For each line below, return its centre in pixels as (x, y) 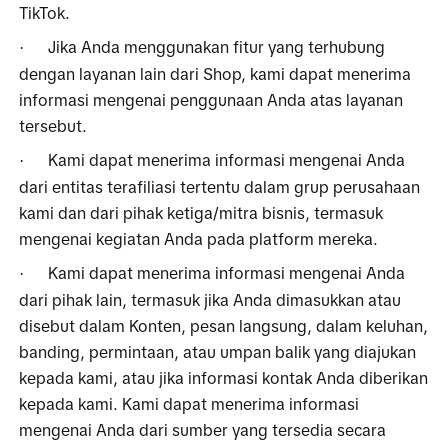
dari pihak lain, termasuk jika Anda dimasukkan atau (210, 299)
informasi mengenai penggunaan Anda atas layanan (211, 99)
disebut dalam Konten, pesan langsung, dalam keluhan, (224, 325)
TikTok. (47, 12)
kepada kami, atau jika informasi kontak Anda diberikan (224, 377)
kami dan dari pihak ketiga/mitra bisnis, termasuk (201, 212)
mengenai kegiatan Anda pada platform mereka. (201, 238)
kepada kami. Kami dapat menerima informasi (189, 403)
